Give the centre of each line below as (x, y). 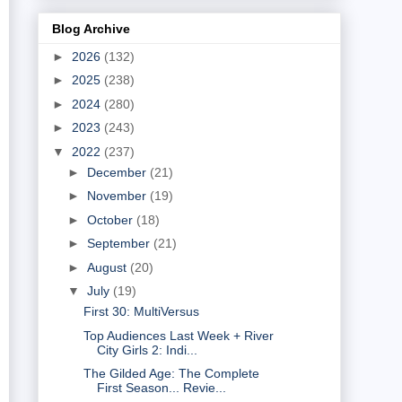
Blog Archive (91, 28)
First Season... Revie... (161, 388)
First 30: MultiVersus (141, 312)
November (118, 196)
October (111, 219)
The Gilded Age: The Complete (171, 374)
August (108, 267)
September (120, 244)
